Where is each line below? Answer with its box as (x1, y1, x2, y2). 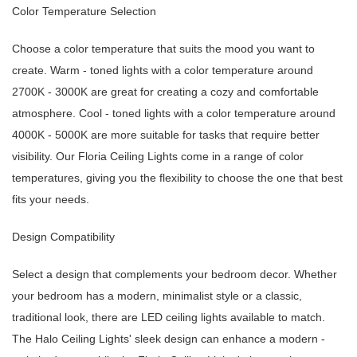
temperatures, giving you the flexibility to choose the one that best (12, 171, 343, 185)
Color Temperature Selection (12, 5, 156, 18)
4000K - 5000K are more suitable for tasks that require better (12, 128, 320, 142)
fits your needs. (12, 193, 89, 206)
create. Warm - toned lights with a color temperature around (12, 64, 313, 77)
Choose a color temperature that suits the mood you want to (12, 42, 315, 56)
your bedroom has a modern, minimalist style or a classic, (12, 289, 302, 303)
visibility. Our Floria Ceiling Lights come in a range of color (12, 150, 304, 163)
